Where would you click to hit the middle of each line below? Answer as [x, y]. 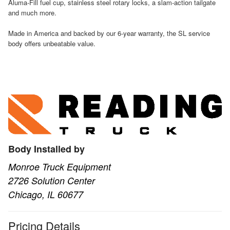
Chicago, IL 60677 [46, 194]
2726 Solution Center [52, 180]
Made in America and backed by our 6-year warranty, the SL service [109, 33]
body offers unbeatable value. [52, 44]
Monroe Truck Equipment [60, 166]
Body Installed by [46, 149]
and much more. [32, 13]
